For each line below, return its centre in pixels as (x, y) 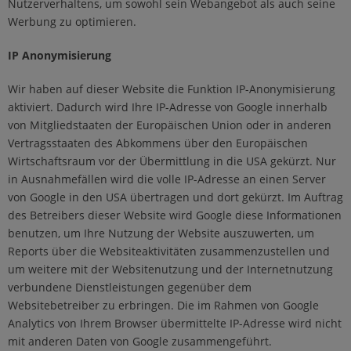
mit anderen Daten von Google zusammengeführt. (140, 342)
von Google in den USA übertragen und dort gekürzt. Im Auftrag (175, 197)
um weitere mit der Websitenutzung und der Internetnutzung (170, 270)
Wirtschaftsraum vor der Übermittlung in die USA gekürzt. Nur (172, 161)
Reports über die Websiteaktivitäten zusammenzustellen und (169, 251)
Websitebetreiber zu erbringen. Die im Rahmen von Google (163, 306)
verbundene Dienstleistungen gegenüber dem (130, 288)
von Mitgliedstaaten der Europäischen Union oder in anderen (170, 125)
